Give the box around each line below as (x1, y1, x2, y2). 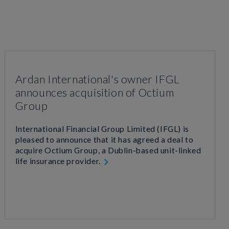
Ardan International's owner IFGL (15, 72, 180, 86)
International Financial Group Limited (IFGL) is (15, 124, 189, 133)
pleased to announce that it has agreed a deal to (15, 134, 194, 144)
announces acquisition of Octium (15, 85, 174, 99)
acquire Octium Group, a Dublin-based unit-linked (15, 145, 201, 155)
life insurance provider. (15, 156, 103, 166)
